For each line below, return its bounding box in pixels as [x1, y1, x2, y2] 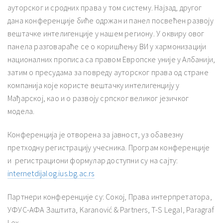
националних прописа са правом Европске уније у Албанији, [7, 54, 216, 64]
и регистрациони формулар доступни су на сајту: [7, 155, 178, 165]
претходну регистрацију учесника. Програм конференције [7, 142, 210, 152]
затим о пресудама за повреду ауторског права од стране [7, 67, 209, 77]
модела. [7, 106, 35, 116]
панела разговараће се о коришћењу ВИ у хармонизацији [7, 41, 207, 51]
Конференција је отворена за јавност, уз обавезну [7, 129, 184, 139]
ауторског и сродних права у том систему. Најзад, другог [7, 2, 202, 12]
